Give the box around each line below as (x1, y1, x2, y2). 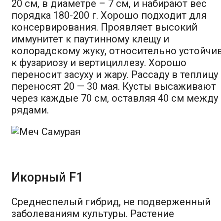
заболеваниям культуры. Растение (11, 207, 174, 220)
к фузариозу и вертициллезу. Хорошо (11, 56, 186, 69)
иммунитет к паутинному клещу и (11, 33, 169, 45)
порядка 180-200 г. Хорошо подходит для (11, 9, 207, 21)
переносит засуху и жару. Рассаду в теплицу (11, 68, 218, 80)
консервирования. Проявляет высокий (11, 21, 197, 33)
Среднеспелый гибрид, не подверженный (11, 195, 211, 208)
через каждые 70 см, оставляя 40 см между (11, 92, 218, 104)
